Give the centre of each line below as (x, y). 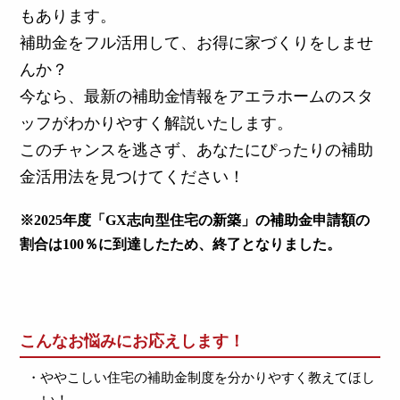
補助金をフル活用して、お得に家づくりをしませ (197, 42)
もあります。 (68, 16)
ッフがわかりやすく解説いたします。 (157, 123)
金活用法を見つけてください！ (133, 176)
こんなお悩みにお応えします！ (133, 341)
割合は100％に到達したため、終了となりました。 (181, 244)
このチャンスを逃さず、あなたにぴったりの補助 (197, 150)
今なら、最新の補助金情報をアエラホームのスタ (197, 96)
